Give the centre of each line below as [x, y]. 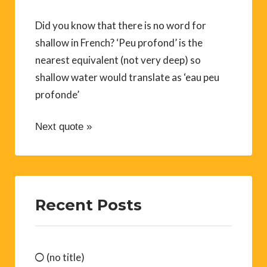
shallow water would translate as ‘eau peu [127, 77]
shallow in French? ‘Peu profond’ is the [119, 42]
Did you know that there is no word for [121, 25]
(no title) [66, 257]
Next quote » [63, 126]
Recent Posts [89, 204]
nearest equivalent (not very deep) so [118, 60]
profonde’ [57, 94]
